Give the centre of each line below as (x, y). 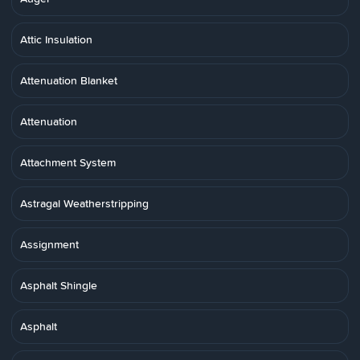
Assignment (49, 244)
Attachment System (68, 162)
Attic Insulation (56, 39)
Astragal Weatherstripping (84, 203)
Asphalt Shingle (59, 285)
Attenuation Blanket (69, 80)
